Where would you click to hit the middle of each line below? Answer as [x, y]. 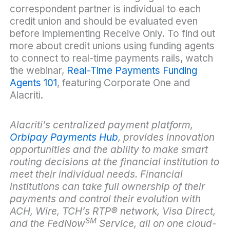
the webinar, [38, 71]
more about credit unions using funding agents [112, 46]
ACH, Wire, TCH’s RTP [60, 212]
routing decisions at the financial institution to [114, 162]
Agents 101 [33, 83]
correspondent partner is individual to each [105, 9]
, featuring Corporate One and [123, 83]
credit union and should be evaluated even [103, 21]
